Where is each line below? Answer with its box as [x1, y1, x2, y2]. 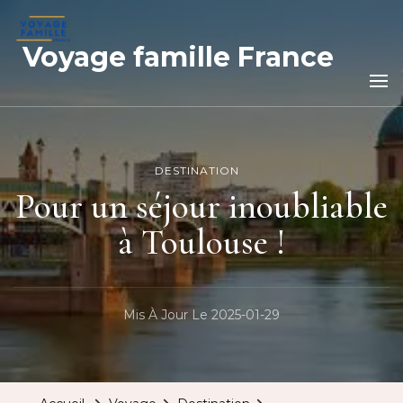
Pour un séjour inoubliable [15, 184, 388, 228]
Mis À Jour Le [123, 306, 211, 323]
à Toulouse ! [118, 220, 285, 264]
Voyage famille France [22, 40, 334, 74]
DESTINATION [155, 164, 239, 178]
